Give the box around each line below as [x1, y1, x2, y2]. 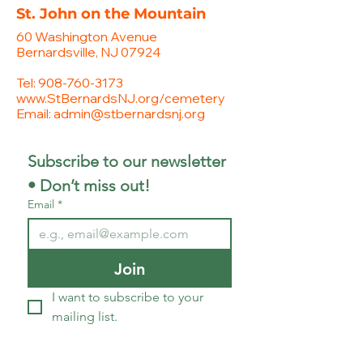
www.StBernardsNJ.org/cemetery [16, 90, 225, 106]
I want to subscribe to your [52, 289, 203, 305]
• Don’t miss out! [28, 176, 150, 195]
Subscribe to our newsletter [28, 152, 226, 171]
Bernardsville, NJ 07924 [16, 44, 160, 60]
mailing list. [52, 309, 117, 324]
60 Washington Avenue [16, 28, 157, 45]
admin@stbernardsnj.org [53, 105, 205, 122]
